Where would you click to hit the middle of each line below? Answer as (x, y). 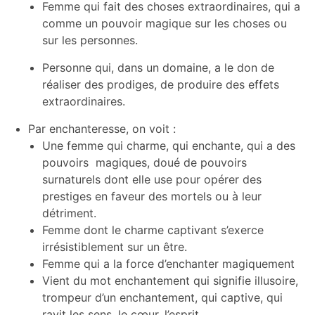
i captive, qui (249, 297)
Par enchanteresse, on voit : (102, 129)
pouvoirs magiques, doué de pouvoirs (144, 162)
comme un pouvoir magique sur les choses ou (165, 23)
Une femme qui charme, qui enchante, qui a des (169, 146)
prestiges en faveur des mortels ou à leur (152, 196)
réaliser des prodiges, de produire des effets (161, 84)
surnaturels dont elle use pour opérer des (152, 179)
